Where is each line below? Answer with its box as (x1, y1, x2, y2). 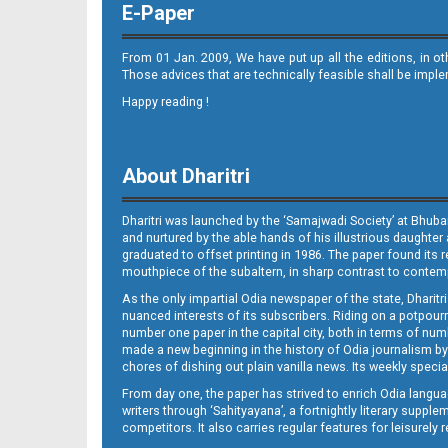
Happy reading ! (122, 94, 209, 109)
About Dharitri (122, 164, 250, 188)
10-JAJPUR (153, 113, 216, 128)
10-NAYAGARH (142, 308, 227, 323)
